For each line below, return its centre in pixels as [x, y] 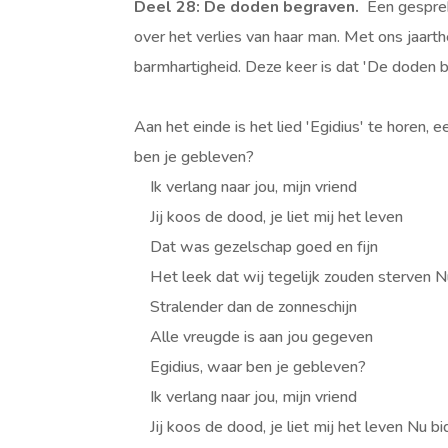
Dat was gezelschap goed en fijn [256, 247]
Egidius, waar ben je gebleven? [250, 367]
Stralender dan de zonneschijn [246, 307]
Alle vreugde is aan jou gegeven [254, 337]
